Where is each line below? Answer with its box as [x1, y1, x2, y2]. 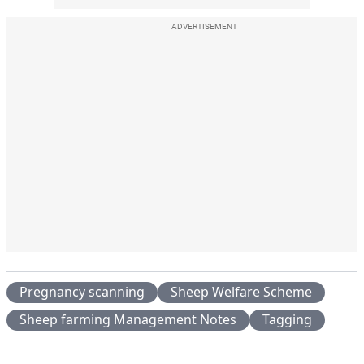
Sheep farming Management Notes [19, 310, 236, 328]
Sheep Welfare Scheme [171, 282, 312, 301]
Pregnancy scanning [19, 282, 145, 301]
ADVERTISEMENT [171, 21, 237, 31]
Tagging [262, 310, 312, 328]
